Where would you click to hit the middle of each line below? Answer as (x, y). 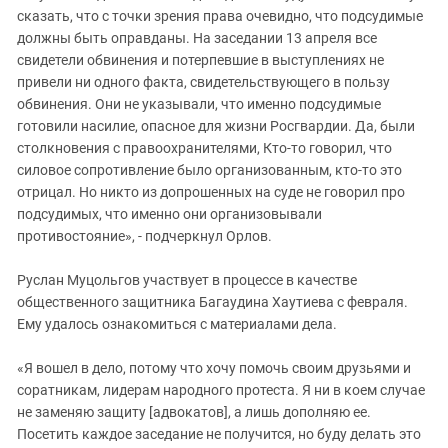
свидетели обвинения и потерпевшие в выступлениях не (200, 60)
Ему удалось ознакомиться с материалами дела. (177, 324)
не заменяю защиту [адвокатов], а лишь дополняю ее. (194, 412)
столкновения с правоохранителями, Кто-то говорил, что (204, 148)
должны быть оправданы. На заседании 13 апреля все (197, 38)
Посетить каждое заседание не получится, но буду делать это (219, 434)
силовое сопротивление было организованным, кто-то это (209, 170)
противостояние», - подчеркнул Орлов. (144, 236)
